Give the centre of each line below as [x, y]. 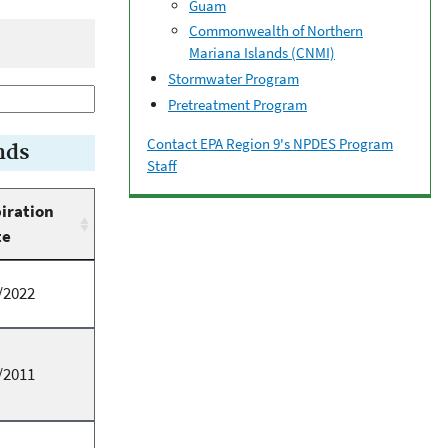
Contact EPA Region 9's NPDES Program [270, 143]
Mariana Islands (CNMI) [262, 53]
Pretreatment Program [237, 104]
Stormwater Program [233, 79]
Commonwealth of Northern [276, 31]
